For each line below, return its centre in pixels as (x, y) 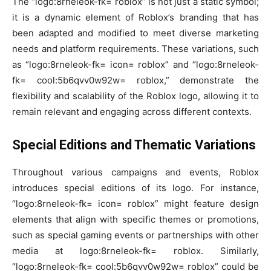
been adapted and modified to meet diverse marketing (135, 33)
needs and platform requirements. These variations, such (135, 49)
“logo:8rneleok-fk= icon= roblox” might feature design (135, 204)
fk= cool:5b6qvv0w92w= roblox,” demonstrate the (135, 80)
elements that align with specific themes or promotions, (135, 220)
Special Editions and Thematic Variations (134, 145)
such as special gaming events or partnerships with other (135, 235)
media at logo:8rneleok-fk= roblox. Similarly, (135, 251)
